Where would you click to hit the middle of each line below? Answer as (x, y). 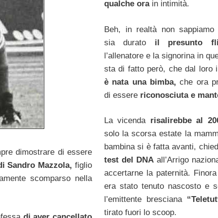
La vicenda (127, 121)
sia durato (125, 42)
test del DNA (129, 160)
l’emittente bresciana (145, 200)
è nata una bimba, (140, 82)
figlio (82, 165)
